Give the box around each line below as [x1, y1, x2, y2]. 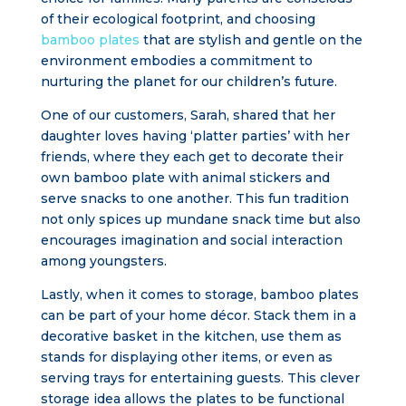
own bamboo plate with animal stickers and [40, 169, 330, 186]
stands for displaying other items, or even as [40, 349, 333, 365]
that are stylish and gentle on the [139, 32, 362, 48]
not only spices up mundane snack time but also [40, 211, 361, 227]
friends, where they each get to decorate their [40, 149, 343, 165]
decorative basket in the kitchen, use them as [40, 328, 342, 344]
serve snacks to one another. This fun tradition [40, 190, 349, 207]
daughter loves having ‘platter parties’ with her [40, 128, 350, 144]
